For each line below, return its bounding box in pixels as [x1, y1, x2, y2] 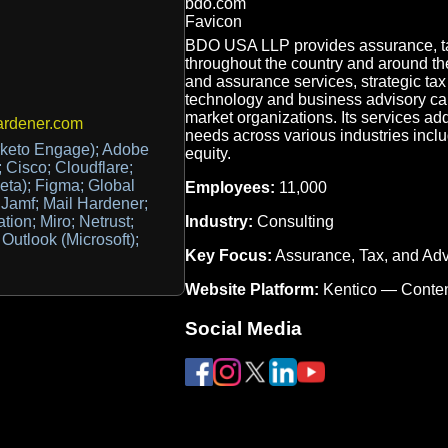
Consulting [252, 212, 334, 230]
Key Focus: [184, 246, 272, 264]
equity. [184, 144, 231, 162]
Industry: [184, 212, 253, 230]
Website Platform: [184, 280, 319, 298]
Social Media [184, 317, 302, 339]
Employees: [184, 178, 275, 196]
